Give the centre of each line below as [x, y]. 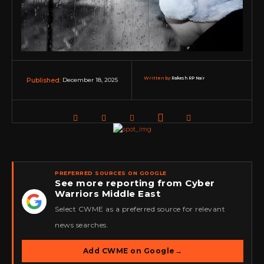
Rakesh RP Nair [188, 78]
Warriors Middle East [108, 194]
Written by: [158, 78]
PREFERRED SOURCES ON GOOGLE [111, 173]
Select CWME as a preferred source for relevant [140, 209]
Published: [43, 80]
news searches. [82, 225]
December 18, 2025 [90, 80]
